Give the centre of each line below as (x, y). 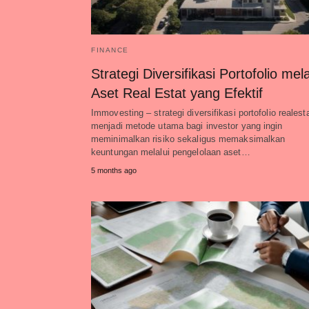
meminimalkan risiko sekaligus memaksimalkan (188, 139)
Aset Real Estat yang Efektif (177, 93)
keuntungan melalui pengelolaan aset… (171, 152)
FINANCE (110, 50)
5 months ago (114, 170)
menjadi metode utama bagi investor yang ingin (187, 126)
